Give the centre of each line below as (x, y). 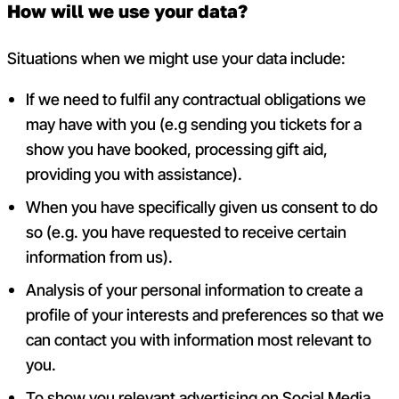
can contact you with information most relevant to (199, 339)
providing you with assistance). (134, 174)
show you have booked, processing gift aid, (177, 149)
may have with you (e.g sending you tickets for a (194, 124)
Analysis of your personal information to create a (195, 289)
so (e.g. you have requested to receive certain (187, 232)
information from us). (100, 256)
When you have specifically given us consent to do (202, 207)
